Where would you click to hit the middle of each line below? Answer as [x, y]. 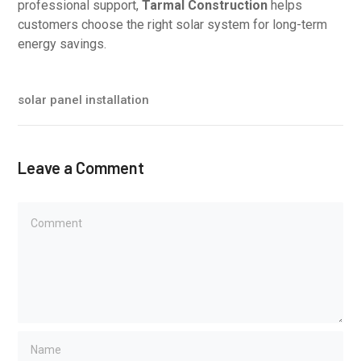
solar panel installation [84, 100]
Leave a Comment [81, 167]
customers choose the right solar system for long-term [173, 24]
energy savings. [62, 44]
